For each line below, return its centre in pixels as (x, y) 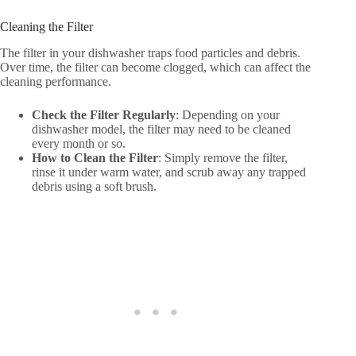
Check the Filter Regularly (104, 114)
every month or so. (79, 143)
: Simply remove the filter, (223, 157)
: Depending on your (228, 114)
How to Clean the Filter (95, 157)
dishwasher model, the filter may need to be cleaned (161, 129)
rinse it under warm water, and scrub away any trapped (169, 172)
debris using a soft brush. (94, 186)
